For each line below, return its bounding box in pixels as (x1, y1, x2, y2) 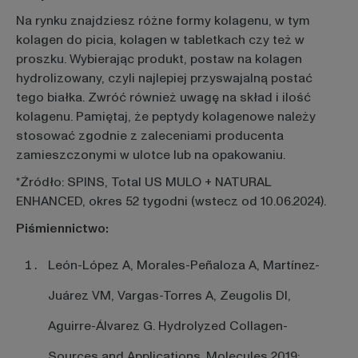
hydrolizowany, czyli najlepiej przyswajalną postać (15, 70, 312, 88)
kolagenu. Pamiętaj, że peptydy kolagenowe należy (15, 108, 316, 126)
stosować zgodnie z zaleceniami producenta (15, 127, 284, 145)
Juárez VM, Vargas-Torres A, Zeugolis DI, (47, 286, 291, 304)
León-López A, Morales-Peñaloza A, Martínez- (47, 256, 320, 274)
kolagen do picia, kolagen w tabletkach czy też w (15, 31, 304, 50)
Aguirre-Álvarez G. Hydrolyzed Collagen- (47, 316, 288, 335)
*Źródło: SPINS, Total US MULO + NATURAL (15, 173, 272, 191)
